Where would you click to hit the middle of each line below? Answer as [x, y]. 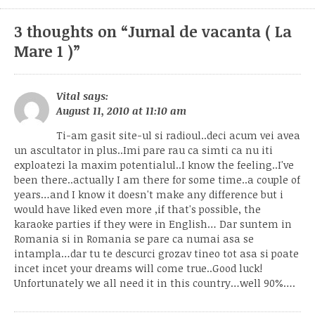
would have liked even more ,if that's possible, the [137, 210]
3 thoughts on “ [71, 31]
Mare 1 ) [44, 51]
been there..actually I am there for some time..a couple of [157, 180]
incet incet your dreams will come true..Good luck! [138, 269]
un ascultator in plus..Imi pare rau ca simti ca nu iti [143, 150]
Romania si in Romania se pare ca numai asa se [134, 239]
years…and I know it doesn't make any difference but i [149, 195]
